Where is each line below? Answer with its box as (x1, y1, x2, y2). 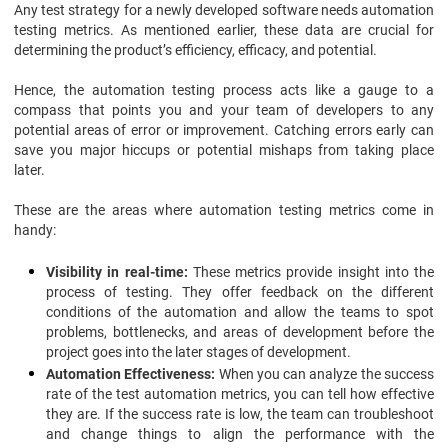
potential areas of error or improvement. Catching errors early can (14, 122, 434, 138)
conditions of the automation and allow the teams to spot (46, 304, 434, 320)
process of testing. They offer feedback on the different (46, 284, 434, 300)
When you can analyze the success (215, 366, 435, 382)
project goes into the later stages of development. (46, 344, 351, 360)
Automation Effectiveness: (46, 366, 216, 382)
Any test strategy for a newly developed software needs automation (14, 2, 434, 18)
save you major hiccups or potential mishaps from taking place (14, 142, 434, 158)
